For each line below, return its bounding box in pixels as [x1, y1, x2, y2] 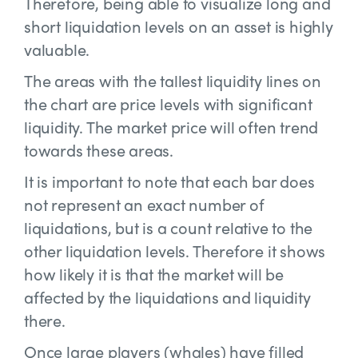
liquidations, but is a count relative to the [24, 216, 313, 239]
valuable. [24, 38, 90, 61]
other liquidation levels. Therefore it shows [24, 239, 326, 262]
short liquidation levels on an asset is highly [24, 14, 333, 38]
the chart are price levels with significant [24, 92, 312, 115]
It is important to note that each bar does [24, 169, 315, 193]
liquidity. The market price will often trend [24, 115, 319, 138]
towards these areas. [24, 138, 174, 161]
